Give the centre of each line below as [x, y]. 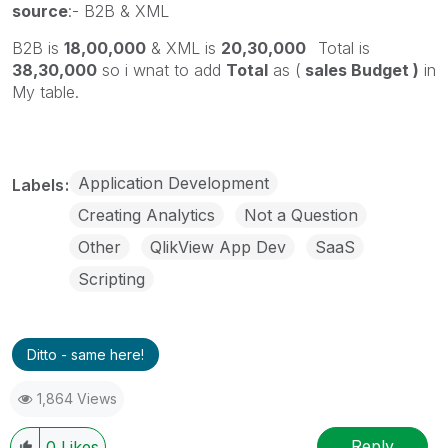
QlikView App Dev [218, 247]
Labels [40, 185]
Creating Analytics [146, 215]
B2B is [38, 48]
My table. [45, 92]
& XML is [183, 48]
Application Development [173, 183]
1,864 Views [77, 399]
